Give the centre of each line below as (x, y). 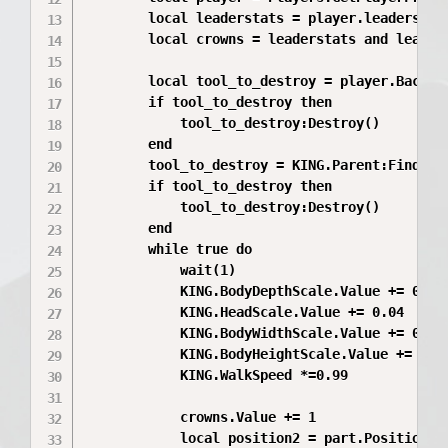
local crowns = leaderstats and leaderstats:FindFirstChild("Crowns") (116, 39)
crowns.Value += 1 (132, 417)
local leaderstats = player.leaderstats (116, 18)
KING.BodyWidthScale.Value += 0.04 (132, 333)
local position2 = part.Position (132, 438)
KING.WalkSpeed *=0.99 (132, 375)
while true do (116, 249)
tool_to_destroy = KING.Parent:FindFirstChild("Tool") (116, 165)
